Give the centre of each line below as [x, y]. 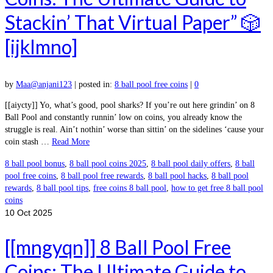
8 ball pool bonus [35, 164]
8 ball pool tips [62, 188]
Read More [71, 142]
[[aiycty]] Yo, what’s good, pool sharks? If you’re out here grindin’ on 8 [130, 105]
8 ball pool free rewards [102, 176]
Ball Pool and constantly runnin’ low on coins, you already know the [123, 118]
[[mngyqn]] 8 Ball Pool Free [118, 247]
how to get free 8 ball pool [217, 188]
